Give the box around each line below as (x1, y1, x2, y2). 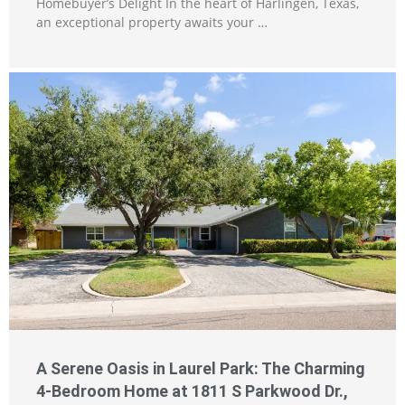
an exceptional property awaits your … (36, 13, 268, 31)
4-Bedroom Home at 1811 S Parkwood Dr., (36, 381, 348, 400)
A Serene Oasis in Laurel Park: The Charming (36, 358, 365, 378)
